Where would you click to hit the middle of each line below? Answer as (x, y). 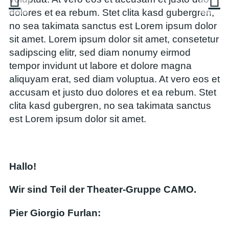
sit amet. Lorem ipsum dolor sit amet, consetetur (114, 39)
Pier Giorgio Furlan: (55, 213)
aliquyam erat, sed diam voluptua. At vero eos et (114, 79)
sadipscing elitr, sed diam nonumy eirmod (100, 53)
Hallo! (23, 167)
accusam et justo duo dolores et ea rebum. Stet (113, 93)
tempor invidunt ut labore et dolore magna (100, 66)
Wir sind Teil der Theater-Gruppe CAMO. (103, 190)
